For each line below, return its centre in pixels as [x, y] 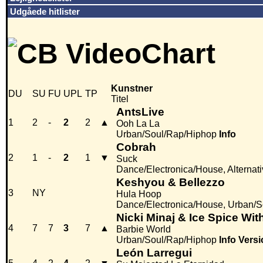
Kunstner [132, 89]
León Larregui [154, 253]
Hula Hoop [139, 194]
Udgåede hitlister [45, 11]
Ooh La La [138, 124]
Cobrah [136, 147]
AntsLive [140, 112]
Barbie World [144, 230]
